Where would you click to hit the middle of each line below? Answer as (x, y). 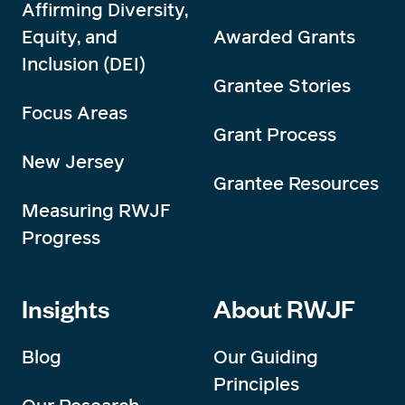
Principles (256, 385)
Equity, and (70, 38)
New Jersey (73, 162)
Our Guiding (266, 358)
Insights (66, 309)
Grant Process (275, 135)
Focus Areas (75, 113)
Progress (61, 238)
